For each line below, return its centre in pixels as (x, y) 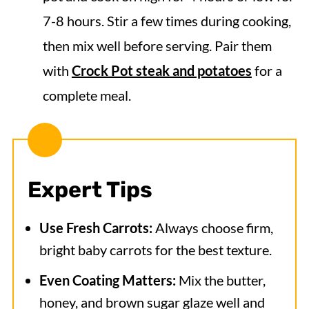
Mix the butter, (220, 280)
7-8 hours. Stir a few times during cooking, (167, 21)
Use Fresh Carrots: (97, 228)
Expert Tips (90, 190)
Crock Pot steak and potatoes (161, 70)
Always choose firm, (214, 228)
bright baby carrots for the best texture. (157, 250)
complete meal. (87, 95)
